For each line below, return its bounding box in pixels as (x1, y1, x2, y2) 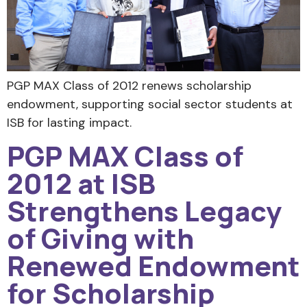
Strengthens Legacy (7, 191, 282, 230)
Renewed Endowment (7, 246, 300, 284)
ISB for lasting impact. (7, 114, 132, 132)
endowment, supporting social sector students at (7, 96, 293, 113)
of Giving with (7, 219, 194, 257)
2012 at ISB (7, 164, 156, 202)
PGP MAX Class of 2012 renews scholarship (7, 77, 251, 95)
